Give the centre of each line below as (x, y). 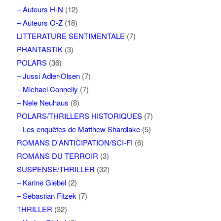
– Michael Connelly (47, 89)
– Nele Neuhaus (42, 102)
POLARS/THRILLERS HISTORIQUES (79, 115)
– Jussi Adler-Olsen (48, 75)
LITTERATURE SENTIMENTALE (71, 36)
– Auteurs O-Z (39, 22)
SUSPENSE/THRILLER (55, 169)
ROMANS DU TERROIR (57, 155)
